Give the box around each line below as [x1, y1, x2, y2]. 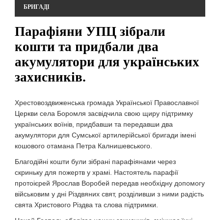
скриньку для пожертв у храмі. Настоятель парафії [15, 168, 178, 176]
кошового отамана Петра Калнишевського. [15, 142, 152, 150]
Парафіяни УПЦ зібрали [15, 24, 165, 39]
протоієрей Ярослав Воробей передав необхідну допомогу [15, 179, 205, 187]
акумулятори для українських [15, 55, 199, 69]
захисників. [15, 70, 86, 84]
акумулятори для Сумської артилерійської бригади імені [15, 131, 196, 139]
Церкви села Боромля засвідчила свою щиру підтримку [15, 110, 193, 117]
